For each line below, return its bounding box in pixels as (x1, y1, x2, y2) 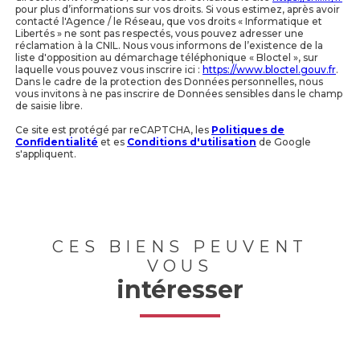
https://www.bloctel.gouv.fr (202, 63, 336, 76)
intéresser (117, 275, 243, 305)
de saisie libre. (15, 100, 83, 112)
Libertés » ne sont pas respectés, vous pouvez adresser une (15, 27, 304, 40)
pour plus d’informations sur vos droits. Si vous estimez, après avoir (15, 3, 340, 16)
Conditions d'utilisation (127, 136, 256, 149)
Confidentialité (15, 136, 98, 149)
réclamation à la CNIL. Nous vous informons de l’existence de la (15, 39, 323, 52)
